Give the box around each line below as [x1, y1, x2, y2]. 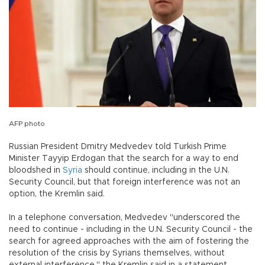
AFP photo [9, 120, 45, 128]
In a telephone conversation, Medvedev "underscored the [9, 214, 240, 222]
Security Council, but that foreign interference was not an [9, 178, 240, 187]
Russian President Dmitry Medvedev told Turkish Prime [9, 143, 227, 151]
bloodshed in [9, 166, 63, 175]
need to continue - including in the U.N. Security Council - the [9, 225, 253, 234]
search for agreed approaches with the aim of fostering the [9, 237, 249, 246]
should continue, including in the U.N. [82, 166, 230, 175]
